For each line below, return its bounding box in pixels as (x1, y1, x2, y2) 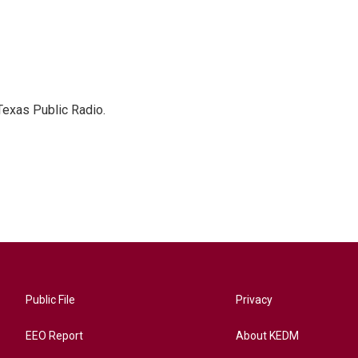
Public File (26, 293, 75, 306)
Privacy (236, 293, 273, 306)
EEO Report (26, 329, 83, 342)
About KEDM (236, 329, 300, 342)
